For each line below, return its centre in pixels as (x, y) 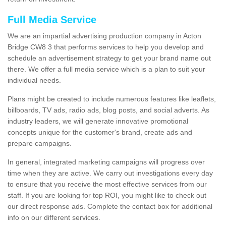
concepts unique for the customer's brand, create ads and (100, 132)
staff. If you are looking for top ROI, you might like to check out (107, 195)
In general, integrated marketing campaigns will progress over (106, 162)
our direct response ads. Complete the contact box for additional (110, 207)
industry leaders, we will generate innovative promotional (98, 121)
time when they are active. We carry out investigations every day (110, 173)
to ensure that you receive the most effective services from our (107, 184)
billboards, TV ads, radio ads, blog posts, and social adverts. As (108, 110)
